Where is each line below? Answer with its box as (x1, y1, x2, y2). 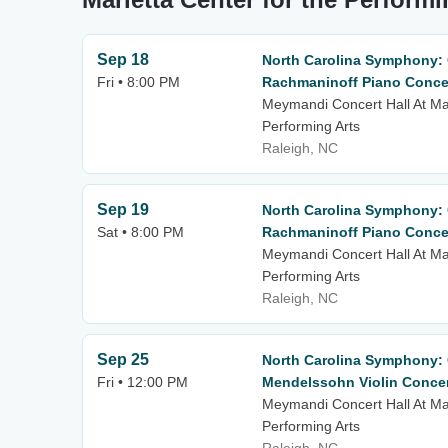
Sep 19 (97, 201, 149, 218)
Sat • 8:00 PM (97, 224, 184, 240)
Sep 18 (97, 51, 149, 68)
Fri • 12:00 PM (97, 374, 188, 390)
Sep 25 (97, 351, 149, 368)
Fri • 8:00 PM (97, 74, 180, 90)
